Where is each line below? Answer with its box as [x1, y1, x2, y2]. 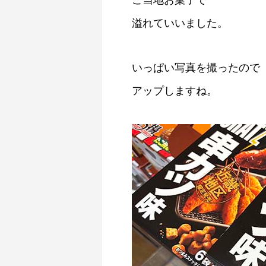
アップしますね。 [132, 85, 217, 97]
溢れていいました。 [132, 17, 228, 29]
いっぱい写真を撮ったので [132, 62, 260, 74]
